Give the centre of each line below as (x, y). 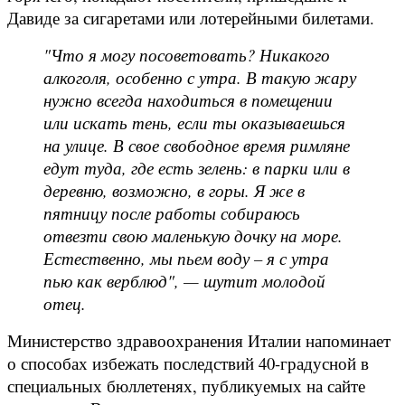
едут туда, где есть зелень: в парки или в (197, 167)
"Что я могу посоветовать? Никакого (187, 54)
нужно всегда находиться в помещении (188, 99)
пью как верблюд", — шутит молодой (184, 280)
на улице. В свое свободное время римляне (197, 145)
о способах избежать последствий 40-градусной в (188, 363)
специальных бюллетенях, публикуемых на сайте (186, 385)
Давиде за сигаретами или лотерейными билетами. (193, 17)
